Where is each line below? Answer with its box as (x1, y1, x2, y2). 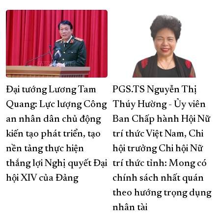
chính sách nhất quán (112, 173, 204, 184)
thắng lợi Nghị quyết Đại (6, 159, 107, 169)
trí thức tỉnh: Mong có (112, 159, 207, 169)
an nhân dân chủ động (6, 114, 101, 125)
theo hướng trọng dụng (112, 188, 211, 198)
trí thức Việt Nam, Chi (112, 129, 203, 139)
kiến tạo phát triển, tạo (6, 129, 101, 139)
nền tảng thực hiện (6, 144, 84, 154)
